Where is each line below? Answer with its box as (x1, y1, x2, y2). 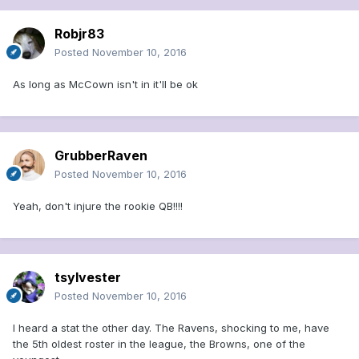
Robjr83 (54, 26, 104, 42)
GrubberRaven (54, 147, 147, 164)
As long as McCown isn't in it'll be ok (13, 78, 198, 91)
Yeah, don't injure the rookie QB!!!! (13, 200, 183, 213)
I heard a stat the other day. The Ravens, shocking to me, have (13, 321, 329, 335)
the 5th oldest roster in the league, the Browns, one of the (13, 337, 305, 351)
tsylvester (54, 269, 121, 286)
